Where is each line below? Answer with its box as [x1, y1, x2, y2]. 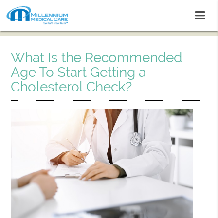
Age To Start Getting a [11, 64, 146, 80]
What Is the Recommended [11, 50, 182, 66]
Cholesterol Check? [11, 79, 132, 95]
